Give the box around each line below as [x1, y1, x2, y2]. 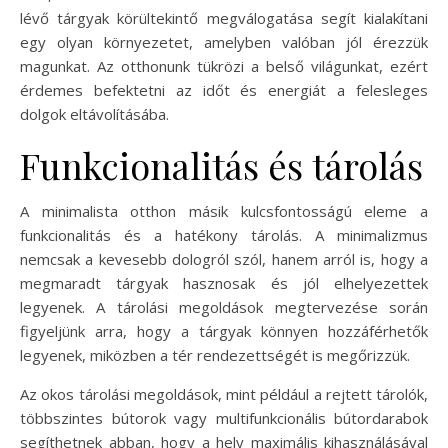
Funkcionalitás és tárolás [20, 140, 423, 189]
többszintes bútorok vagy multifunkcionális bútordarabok [20, 407, 428, 428]
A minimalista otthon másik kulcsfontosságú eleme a [20, 200, 428, 221]
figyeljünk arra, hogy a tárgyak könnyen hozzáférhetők [20, 320, 428, 341]
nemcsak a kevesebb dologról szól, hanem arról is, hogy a [20, 248, 428, 269]
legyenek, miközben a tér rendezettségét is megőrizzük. [20, 344, 410, 365]
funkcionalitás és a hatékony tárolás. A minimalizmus [20, 224, 428, 245]
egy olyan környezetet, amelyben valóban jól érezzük [20, 31, 428, 52]
